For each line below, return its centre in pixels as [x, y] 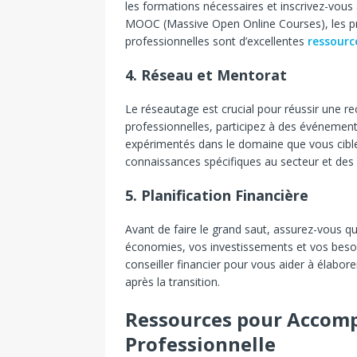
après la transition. [173, 282]
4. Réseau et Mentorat [206, 75]
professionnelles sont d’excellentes [216, 41]
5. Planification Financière [217, 196]
